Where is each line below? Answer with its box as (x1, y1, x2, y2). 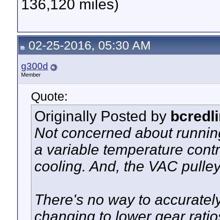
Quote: (31, 89, 68, 103)
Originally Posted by (34, 108, 170, 124)
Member (21, 72, 41, 78)
